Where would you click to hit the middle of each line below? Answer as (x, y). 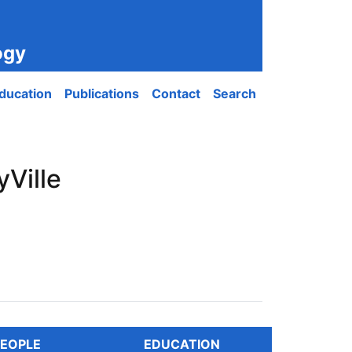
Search (235, 93)
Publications (102, 93)
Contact (176, 93)
